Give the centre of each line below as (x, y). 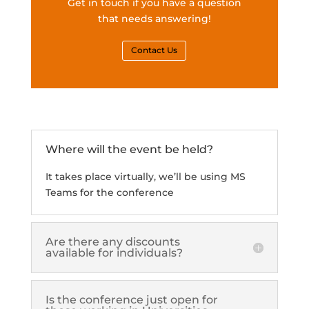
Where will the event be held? (129, 149)
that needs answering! (154, 18)
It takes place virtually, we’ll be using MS (145, 176)
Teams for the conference (109, 192)
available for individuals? (114, 252)
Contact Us (154, 50)
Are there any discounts (112, 241)
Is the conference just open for (131, 299)
